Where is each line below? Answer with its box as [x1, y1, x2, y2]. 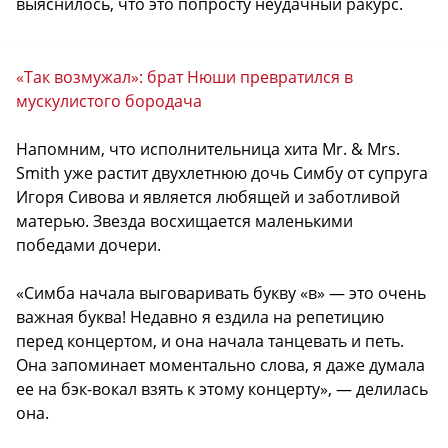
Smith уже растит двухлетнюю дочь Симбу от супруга [16, 161, 428, 184]
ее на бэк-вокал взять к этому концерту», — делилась [16, 377, 428, 400]
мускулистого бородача [16, 89, 202, 112]
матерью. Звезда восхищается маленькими [16, 209, 353, 232]
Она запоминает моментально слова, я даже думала [16, 353, 425, 376]
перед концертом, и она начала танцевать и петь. [16, 329, 404, 352]
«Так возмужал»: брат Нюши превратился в [16, 65, 353, 88]
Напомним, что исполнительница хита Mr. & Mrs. [16, 137, 400, 160]
